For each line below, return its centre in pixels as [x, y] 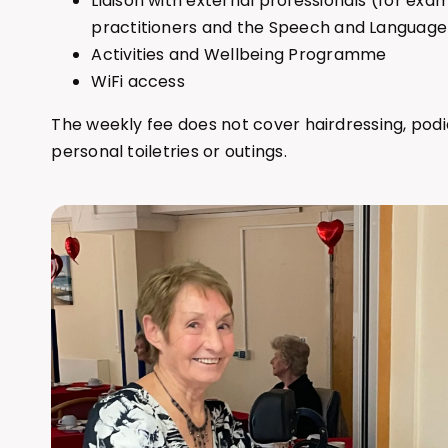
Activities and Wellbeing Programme [239, 55]
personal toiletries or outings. [169, 152]
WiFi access [138, 82]
